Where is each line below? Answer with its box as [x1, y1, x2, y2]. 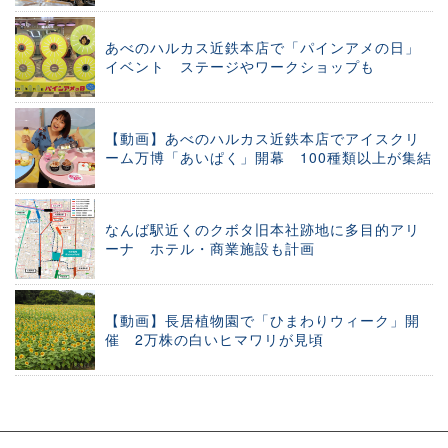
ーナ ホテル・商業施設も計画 [105, 238, 315, 259]
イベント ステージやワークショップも [105, 56, 375, 77]
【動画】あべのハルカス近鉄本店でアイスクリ [105, 128, 420, 149]
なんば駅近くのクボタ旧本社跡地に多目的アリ [105, 219, 420, 240]
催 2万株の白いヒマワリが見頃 [105, 329, 324, 350]
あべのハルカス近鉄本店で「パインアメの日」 [105, 37, 420, 58]
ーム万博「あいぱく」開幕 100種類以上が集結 [105, 147, 432, 168]
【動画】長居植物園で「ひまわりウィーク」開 [105, 310, 420, 331]
